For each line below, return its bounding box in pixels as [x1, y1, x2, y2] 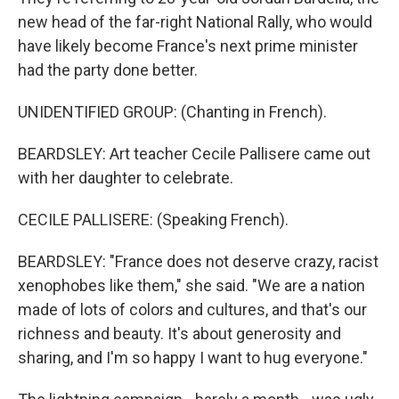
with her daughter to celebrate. [18, 168, 233, 187]
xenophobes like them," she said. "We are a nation [18, 276, 365, 295]
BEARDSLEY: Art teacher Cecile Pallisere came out [18, 144, 370, 163]
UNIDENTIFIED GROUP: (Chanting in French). [18, 102, 327, 121]
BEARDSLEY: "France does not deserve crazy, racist [18, 252, 379, 271]
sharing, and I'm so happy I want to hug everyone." [18, 348, 368, 367]
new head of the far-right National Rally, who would [18, 12, 372, 31]
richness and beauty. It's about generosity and [18, 324, 341, 343]
